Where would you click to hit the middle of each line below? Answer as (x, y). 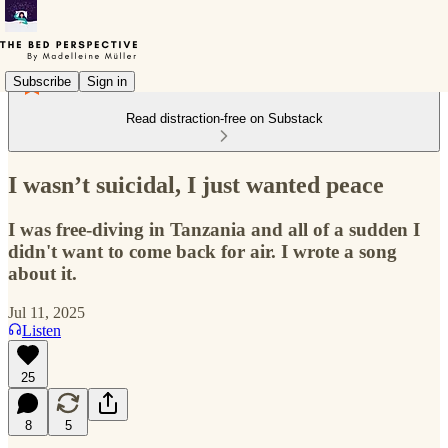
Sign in (107, 81)
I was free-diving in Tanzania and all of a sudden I (214, 229)
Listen (41, 330)
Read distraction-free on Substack (224, 118)
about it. (42, 273)
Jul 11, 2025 (46, 312)
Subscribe (42, 81)
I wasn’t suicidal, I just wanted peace (196, 184)
